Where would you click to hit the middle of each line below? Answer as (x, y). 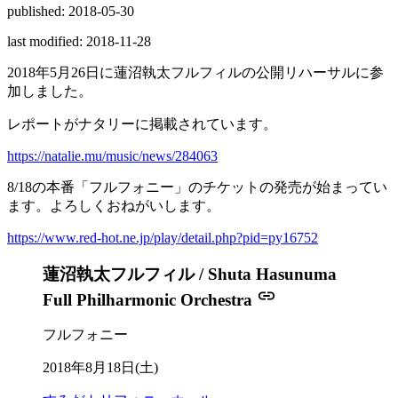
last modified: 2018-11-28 (79, 41)
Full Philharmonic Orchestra (150, 299)
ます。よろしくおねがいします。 (114, 205)
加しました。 (50, 91)
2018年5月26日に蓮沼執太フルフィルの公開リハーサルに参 (195, 72)
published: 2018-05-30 (71, 11)
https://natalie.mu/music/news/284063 (112, 155)
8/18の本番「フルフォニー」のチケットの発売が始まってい (197, 187)
